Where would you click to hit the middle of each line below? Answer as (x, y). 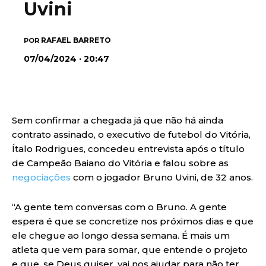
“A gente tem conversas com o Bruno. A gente (119, 207)
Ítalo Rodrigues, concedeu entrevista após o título (128, 148)
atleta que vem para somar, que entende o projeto (130, 249)
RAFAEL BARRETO (76, 40)
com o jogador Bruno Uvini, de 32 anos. (163, 177)
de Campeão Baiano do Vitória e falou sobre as (120, 163)
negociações (42, 177)
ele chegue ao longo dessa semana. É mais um (121, 235)
